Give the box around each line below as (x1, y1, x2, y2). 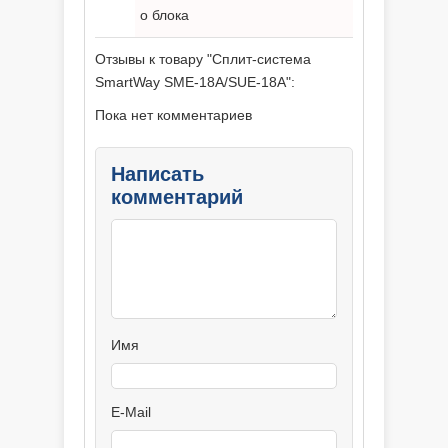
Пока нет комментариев (95, 107, 252, 123)
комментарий (111, 186, 243, 208)
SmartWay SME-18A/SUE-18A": (95, 74, 295, 90)
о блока (140, 7, 189, 23)
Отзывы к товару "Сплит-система (95, 51, 311, 67)
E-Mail (111, 404, 151, 420)
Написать (111, 163, 204, 185)
